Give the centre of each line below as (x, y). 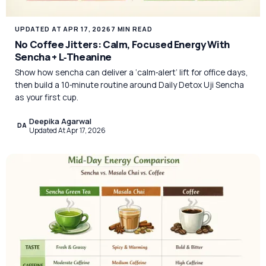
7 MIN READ (132, 29)
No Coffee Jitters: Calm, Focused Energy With (122, 44)
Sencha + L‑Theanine (63, 56)
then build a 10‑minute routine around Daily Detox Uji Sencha (129, 85)
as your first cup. (46, 97)
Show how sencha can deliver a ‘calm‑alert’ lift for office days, (131, 72)
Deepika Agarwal (61, 121)
